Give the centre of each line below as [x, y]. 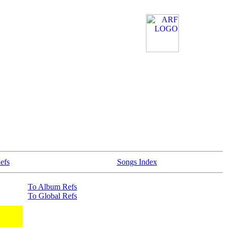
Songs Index [137, 162]
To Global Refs [52, 196]
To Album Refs [52, 187]
